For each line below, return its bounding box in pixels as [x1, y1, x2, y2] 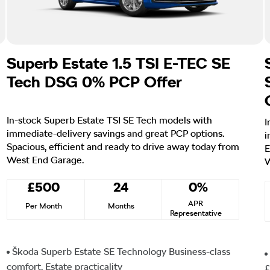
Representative [169, 208, 222, 218]
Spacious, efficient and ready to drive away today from [7, 140, 239, 152]
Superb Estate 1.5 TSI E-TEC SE [7, 53, 230, 72]
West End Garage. [7, 154, 84, 166]
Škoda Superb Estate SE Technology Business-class [12, 245, 230, 257]
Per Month [25, 201, 62, 210]
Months [107, 201, 134, 210]
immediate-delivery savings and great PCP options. [7, 127, 224, 139]
